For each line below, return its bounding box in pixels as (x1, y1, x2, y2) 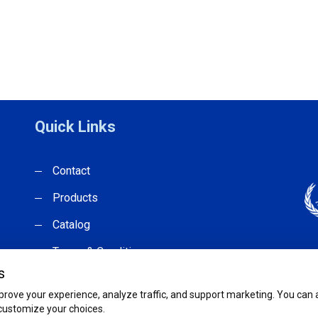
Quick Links (35, 118, 116, 136)
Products (53, 191, 98, 204)
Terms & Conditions (53, 245, 150, 258)
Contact (53, 164, 90, 177)
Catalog (53, 218, 90, 231)
